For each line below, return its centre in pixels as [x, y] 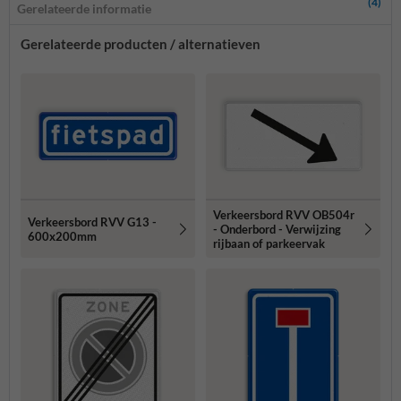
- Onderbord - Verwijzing [277, 229]
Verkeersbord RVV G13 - [92, 222]
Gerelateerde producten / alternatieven [141, 43]
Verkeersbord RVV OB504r [284, 214]
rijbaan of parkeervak [269, 243]
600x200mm [62, 236]
